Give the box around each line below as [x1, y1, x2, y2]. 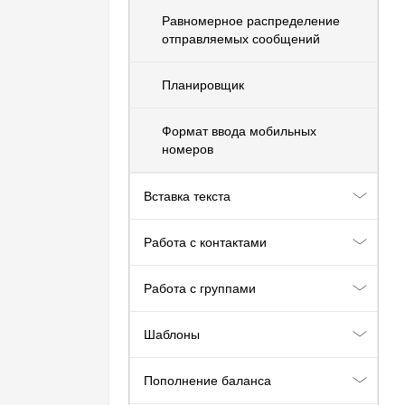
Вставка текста [144, 189, 231, 203]
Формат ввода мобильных [162, 124, 316, 138]
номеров [162, 142, 213, 156]
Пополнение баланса [144, 373, 271, 388]
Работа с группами [144, 281, 256, 296]
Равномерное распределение [162, 14, 340, 28]
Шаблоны [144, 327, 200, 342]
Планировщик [162, 78, 244, 92]
